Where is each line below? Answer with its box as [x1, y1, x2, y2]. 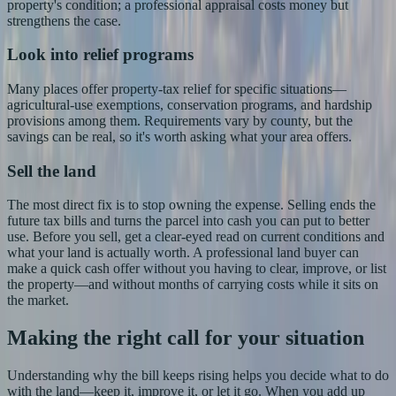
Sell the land [7, 161, 96, 180]
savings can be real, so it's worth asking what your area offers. [7, 128, 352, 144]
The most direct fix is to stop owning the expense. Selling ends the [7, 197, 376, 213]
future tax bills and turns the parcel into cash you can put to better [7, 213, 369, 229]
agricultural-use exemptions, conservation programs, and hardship [7, 96, 372, 112]
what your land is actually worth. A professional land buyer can [7, 245, 359, 261]
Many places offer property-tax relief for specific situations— [7, 80, 346, 96]
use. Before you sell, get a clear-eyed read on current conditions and [7, 229, 385, 245]
